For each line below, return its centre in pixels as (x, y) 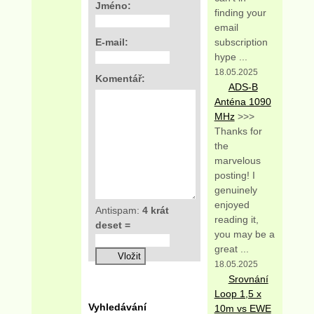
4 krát (156, 210)
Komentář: (121, 78)
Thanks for (238, 131)
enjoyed (232, 204)
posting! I (234, 175)
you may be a (244, 234)
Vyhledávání (118, 307)
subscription (241, 42)
